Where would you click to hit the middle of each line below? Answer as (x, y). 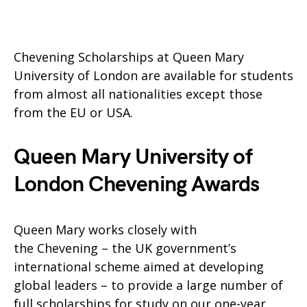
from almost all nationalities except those (138, 94)
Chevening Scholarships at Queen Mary (129, 57)
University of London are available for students (153, 75)
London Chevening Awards (137, 185)
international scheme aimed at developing (139, 267)
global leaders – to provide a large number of (148, 285)
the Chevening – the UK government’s (125, 248)
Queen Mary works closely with (105, 230)
